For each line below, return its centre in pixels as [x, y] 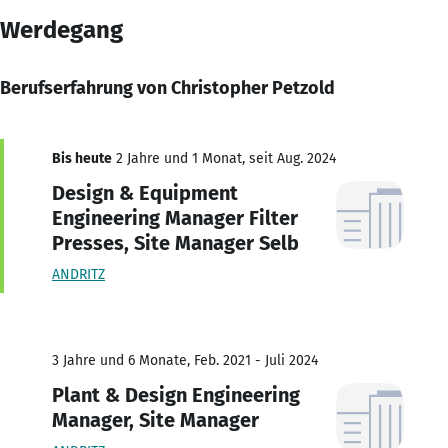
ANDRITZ [78, 274]
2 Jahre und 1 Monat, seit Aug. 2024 [224, 158]
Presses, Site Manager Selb [175, 242]
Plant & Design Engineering [176, 394]
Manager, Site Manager [155, 419]
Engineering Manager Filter [175, 217]
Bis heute [82, 158]
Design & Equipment [145, 192]
